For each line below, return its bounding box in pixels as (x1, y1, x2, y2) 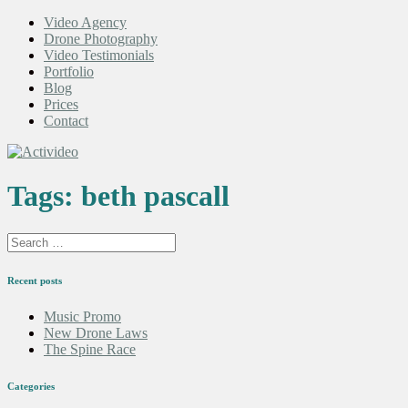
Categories (7, 380, 55, 392)
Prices (44, 97, 78, 112)
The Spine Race (44, 341, 136, 357)
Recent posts (7, 274, 62, 286)
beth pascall (81, 179, 229, 213)
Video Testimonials (44, 47, 154, 63)
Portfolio (44, 64, 94, 79)
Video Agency (44, 15, 127, 30)
